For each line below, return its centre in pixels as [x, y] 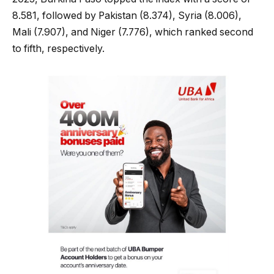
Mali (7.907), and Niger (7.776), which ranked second [133, 32]
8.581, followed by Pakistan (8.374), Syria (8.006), [127, 15]
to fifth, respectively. [58, 48]
